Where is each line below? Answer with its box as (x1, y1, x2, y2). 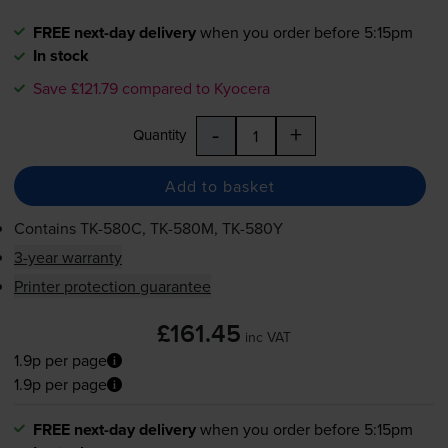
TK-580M (149, 217, 214, 240)
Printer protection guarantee (13, 275, 211, 298)
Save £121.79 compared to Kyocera (32, 77, 270, 100)
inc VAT (245, 327, 291, 348)
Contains (13, 217, 80, 240)
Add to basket (164, 174, 275, 197)
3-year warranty (13, 246, 122, 269)
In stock (32, 44, 89, 68)
